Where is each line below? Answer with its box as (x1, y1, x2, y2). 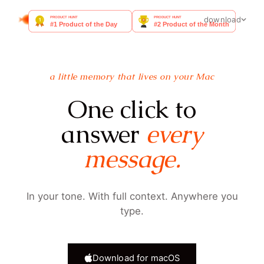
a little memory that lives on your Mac (49, 71, 215, 82)
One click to (68, 94, 196, 125)
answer (61, 118, 146, 150)
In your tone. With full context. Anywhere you (26, 190, 238, 202)
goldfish (35, 13, 75, 26)
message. (83, 143, 181, 174)
